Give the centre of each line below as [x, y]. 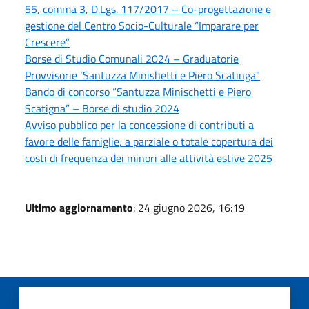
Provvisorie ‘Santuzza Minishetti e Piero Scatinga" [142, 75]
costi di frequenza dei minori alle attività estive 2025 [149, 158]
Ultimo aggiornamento [79, 207]
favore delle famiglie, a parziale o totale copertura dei [149, 141]
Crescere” [47, 42]
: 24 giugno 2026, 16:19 [189, 207]
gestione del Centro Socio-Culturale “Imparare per [142, 25]
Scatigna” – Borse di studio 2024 [102, 108]
